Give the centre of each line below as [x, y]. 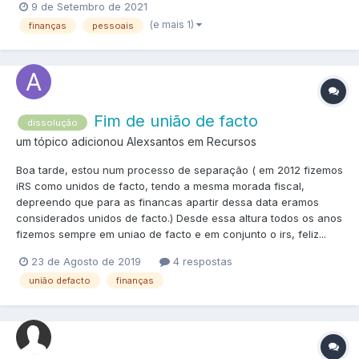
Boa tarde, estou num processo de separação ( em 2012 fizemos [179, 170]
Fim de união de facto [176, 121]
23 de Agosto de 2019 [86, 262]
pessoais [113, 26]
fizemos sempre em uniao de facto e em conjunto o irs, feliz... [171, 234]
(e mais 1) [173, 25]
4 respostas [201, 262]
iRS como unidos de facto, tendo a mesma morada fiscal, [160, 186]
